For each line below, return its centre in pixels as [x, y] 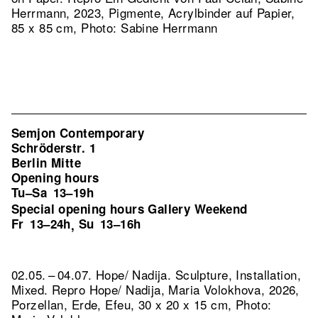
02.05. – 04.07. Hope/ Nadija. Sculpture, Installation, [156, 274]
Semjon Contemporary [78, 133]
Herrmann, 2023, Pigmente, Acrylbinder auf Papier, [153, 12]
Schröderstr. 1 [54, 148]
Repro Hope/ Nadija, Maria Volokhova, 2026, [175, 289]
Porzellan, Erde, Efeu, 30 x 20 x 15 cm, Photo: [142, 304]
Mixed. [32, 289]
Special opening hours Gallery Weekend [130, 209]
